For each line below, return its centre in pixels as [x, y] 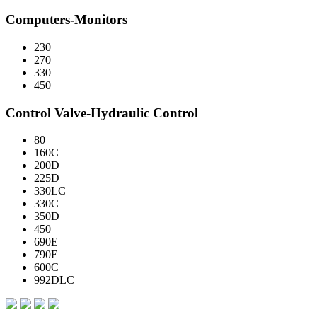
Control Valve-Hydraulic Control [102, 113]
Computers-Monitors [67, 20]
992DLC [54, 280]
